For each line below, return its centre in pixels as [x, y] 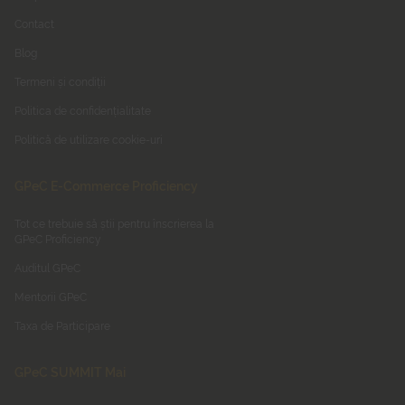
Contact [34, 23]
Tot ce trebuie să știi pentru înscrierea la [114, 222]
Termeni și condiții [60, 80]
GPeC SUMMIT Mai [70, 371]
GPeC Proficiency [58, 238]
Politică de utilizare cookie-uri [89, 138]
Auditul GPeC [47, 267]
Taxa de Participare [62, 325]
